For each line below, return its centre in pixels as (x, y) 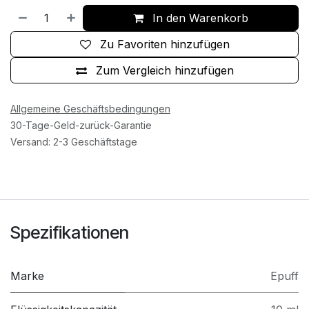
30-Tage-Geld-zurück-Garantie (81, 125)
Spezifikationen (70, 232)
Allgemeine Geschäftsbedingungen (90, 109)
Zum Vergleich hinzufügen (165, 70)
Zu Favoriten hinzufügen (165, 44)
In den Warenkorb (199, 18)
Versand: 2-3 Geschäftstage (74, 142)
